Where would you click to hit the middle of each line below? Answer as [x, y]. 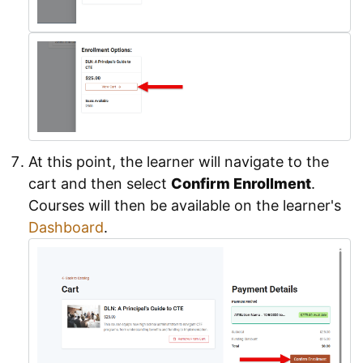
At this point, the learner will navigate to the [179, 162]
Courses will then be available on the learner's [185, 206]
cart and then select [100, 184]
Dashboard [66, 228]
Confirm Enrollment [241, 184]
